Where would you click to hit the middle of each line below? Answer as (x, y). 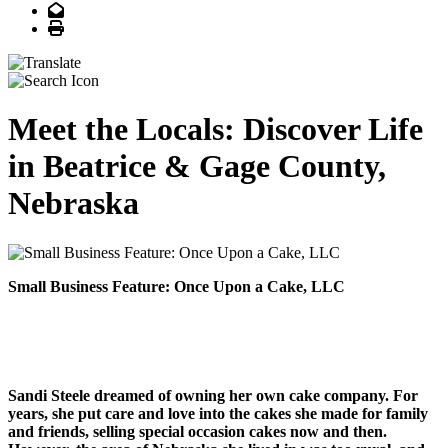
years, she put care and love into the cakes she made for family (218, 414)
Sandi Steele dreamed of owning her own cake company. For (213, 396)
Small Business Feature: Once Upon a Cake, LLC (176, 286)
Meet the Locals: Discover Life (215, 129)
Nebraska (73, 203)
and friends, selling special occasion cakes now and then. (197, 432)
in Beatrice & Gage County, (197, 166)
